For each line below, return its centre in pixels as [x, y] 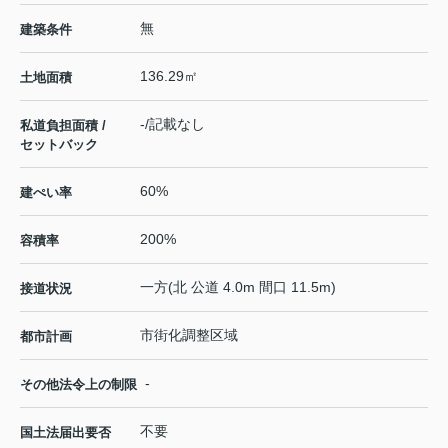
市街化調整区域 [189, 335]
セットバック [59, 145]
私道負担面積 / [63, 126]
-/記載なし [172, 124]
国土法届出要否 [65, 433]
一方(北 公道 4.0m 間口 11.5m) [238, 287]
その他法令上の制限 [78, 385]
